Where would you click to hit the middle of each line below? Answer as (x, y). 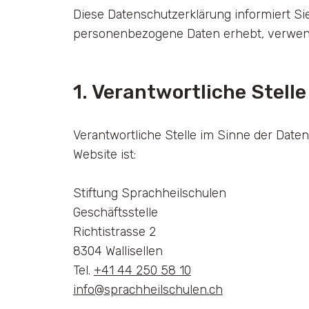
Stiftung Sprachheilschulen (149, 192)
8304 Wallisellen (118, 250)
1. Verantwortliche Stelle (189, 91)
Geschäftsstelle (115, 212)
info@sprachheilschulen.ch (148, 289)
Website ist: (104, 154)
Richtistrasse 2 (114, 231)
